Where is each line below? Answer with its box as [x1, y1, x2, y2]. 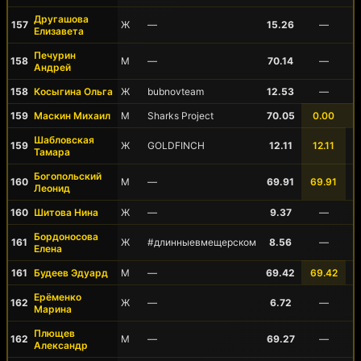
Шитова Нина [34, 206, 98, 218]
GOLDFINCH [147, 139, 205, 151]
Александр [34, 339, 88, 351]
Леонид [34, 182, 70, 194]
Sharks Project [147, 110, 214, 122]
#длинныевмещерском [147, 236, 256, 248]
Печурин [34, 49, 76, 61]
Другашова [34, 13, 89, 25]
